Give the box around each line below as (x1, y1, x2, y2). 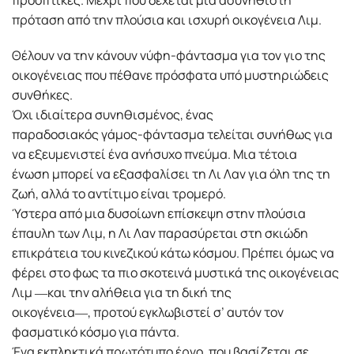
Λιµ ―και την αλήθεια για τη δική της (12, 284, 232, 302)
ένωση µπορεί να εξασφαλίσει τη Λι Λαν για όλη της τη (12, 165, 330, 183)
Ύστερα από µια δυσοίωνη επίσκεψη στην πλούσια (12, 205, 306, 223)
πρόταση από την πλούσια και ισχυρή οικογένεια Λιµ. (12, 10, 322, 28)
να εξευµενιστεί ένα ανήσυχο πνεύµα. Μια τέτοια (12, 145, 297, 164)
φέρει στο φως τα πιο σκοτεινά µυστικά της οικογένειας (12, 264, 339, 282)
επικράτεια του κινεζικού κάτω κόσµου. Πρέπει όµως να (12, 244, 334, 262)
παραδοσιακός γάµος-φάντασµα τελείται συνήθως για (12, 126, 333, 144)
